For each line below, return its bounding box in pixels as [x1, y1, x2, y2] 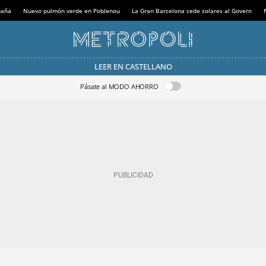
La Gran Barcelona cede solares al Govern [131, 6, 252, 15]
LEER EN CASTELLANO [94, 61, 172, 72]
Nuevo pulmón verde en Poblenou [23, 6, 120, 15]
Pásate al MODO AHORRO [80, 81, 159, 91]
